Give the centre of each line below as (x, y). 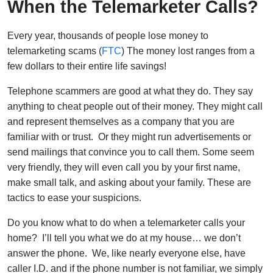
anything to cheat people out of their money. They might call (135, 107)
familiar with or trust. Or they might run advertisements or (129, 137)
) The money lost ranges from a (188, 51)
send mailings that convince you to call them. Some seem (131, 152)
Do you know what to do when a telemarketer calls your (126, 223)
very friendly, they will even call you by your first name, (124, 168)
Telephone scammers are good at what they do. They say (130, 91)
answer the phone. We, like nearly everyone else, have (126, 253)
